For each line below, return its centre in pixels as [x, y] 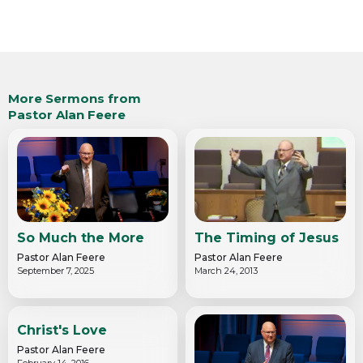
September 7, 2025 [56, 270]
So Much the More [81, 237]
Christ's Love [62, 330]
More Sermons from [75, 98]
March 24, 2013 [226, 270]
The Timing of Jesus [267, 237]
